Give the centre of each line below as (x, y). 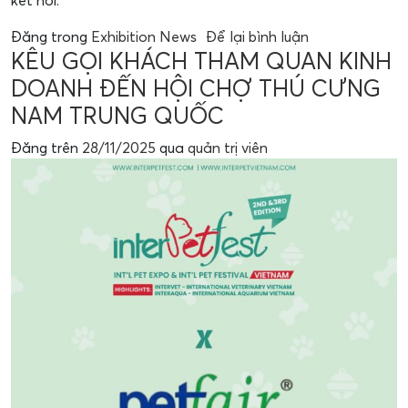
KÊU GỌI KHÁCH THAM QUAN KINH (201, 61)
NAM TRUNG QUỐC (117, 115)
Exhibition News (144, 36)
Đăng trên (46, 148)
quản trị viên (228, 148)
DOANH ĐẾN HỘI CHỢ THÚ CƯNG (196, 88)
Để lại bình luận (257, 36)
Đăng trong (51, 36)
